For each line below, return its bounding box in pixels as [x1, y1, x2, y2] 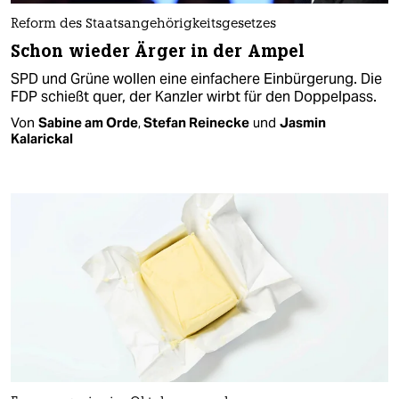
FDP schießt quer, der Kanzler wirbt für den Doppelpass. [11, 87, 377, 107]
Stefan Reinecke [143, 114, 249, 132]
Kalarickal [11, 130, 73, 148]
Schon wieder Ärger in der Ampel [11, 40, 305, 63]
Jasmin [280, 114, 326, 132]
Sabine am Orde [38, 114, 138, 132]
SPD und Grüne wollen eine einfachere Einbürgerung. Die [11, 69, 382, 89]
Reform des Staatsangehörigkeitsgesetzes [11, 18, 276, 32]
